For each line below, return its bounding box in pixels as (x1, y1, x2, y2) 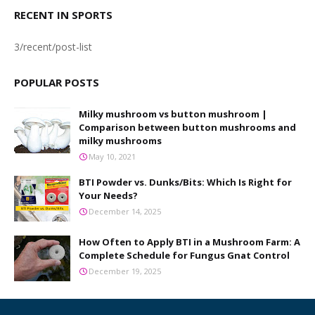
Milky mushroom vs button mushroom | (79, 108, 267, 120)
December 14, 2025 (89, 206, 161, 217)
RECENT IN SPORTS (14, 8, 112, 22)
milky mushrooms (79, 134, 162, 147)
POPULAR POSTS (14, 75, 99, 89)
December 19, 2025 (89, 266, 161, 276)
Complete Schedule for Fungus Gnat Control (79, 249, 290, 262)
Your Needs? (79, 189, 138, 202)
